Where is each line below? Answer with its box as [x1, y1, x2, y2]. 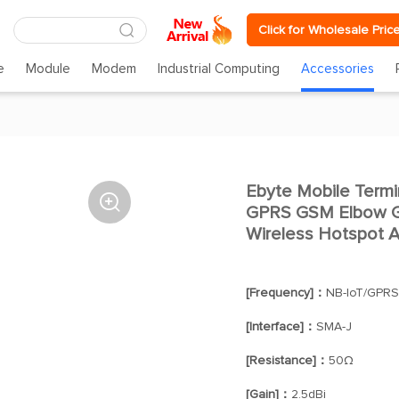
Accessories [301, 62, 375, 76]
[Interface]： [245, 321, 316, 333]
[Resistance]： [245, 354, 329, 367]
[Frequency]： [245, 287, 326, 299]
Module [25, 62, 70, 76]
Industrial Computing [158, 62, 281, 76]
